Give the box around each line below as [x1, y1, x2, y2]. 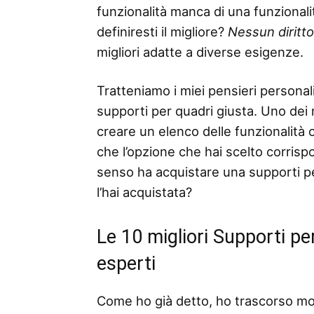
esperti [97, 252, 156, 275]
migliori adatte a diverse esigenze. [97, 44, 303, 60]
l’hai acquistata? [97, 184, 192, 200]
